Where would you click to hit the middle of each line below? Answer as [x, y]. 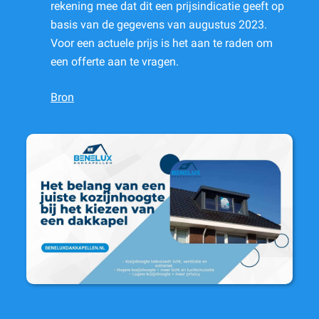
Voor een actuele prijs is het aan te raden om [162, 43]
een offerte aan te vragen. [115, 62]
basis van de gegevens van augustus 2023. [159, 25]
